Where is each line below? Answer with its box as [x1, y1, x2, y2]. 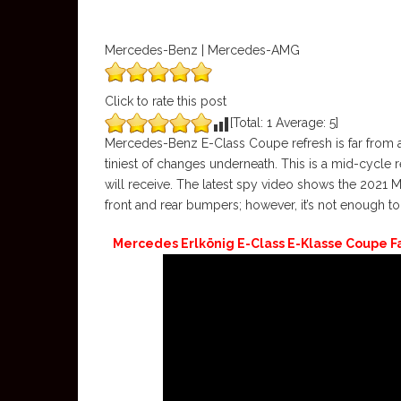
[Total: [230, 115, 267, 130]
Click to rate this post [105, 94, 226, 108]
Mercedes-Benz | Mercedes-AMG [105, 43, 300, 57]
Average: [272, 115, 329, 130]
